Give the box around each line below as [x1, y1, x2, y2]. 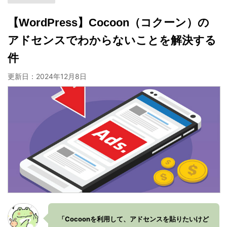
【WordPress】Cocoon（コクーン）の [8, 16, 209, 29]
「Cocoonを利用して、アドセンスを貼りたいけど [58, 215, 209, 223]
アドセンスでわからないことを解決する [8, 34, 216, 47]
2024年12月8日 [36, 72, 87, 81]
